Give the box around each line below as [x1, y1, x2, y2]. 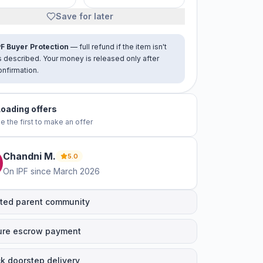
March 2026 [53, 166, 100, 176]
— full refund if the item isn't [69, 42, 167, 51]
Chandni [3, 150, 42, 162]
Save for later [56, 11, 113, 21]
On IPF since [3, 166, 51, 176]
